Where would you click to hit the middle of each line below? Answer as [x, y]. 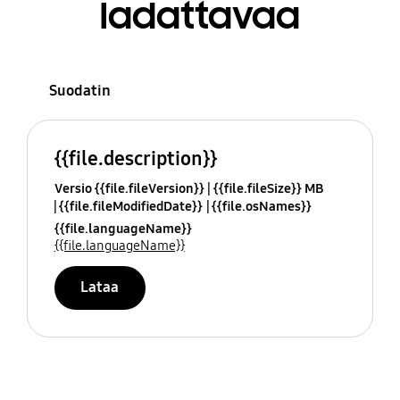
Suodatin [79, 90]
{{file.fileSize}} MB [268, 189]
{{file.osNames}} [261, 207]
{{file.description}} [135, 159]
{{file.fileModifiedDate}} [130, 207]
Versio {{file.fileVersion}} [129, 189]
